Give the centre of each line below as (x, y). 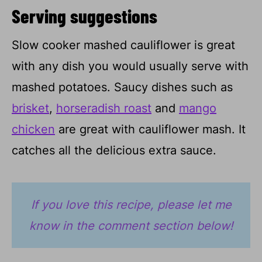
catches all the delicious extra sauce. (114, 150)
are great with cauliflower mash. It (150, 129)
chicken (33, 129)
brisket (30, 108)
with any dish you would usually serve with (130, 66)
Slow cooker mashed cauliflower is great (123, 45)
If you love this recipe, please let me (131, 204)
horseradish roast (104, 108)
